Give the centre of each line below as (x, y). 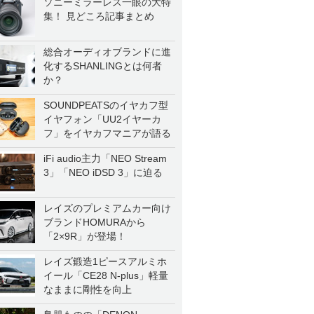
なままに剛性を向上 (88, 289)
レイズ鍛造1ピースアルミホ (105, 261)
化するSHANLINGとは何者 (103, 66)
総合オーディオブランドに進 (107, 52)
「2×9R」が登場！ (85, 236)
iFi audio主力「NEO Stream (105, 158)
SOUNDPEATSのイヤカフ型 (106, 105)
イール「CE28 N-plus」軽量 (106, 275)
